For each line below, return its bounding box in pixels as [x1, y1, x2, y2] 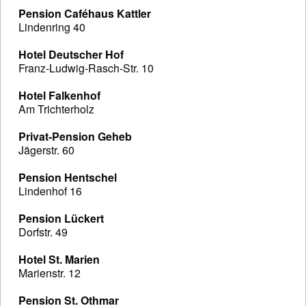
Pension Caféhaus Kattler [18, 5, 151, 22]
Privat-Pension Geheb [18, 128, 132, 145]
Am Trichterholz [18, 101, 94, 117]
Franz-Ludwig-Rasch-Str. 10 [18, 60, 154, 76]
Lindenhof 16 [18, 183, 82, 199]
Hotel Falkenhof [18, 87, 100, 104]
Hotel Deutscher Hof [18, 46, 124, 63]
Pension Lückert [18, 210, 104, 227]
